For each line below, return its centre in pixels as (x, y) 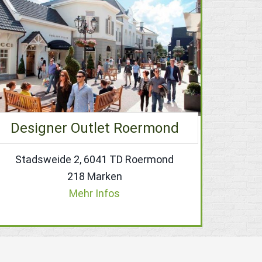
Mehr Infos (95, 193)
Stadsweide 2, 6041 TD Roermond (95, 159)
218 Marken (94, 176)
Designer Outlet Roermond (94, 128)
